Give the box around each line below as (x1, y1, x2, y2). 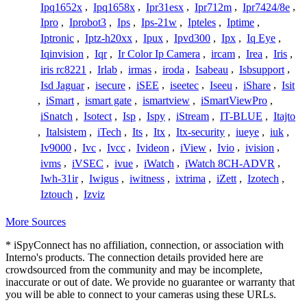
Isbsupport (239, 63, 284, 75)
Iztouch (40, 188, 73, 201)
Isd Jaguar (40, 79, 84, 91)
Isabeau (195, 63, 228, 75)
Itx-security (176, 125, 225, 138)
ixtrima (175, 173, 206, 185)
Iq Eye (247, 32, 275, 45)
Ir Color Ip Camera (118, 48, 200, 60)
